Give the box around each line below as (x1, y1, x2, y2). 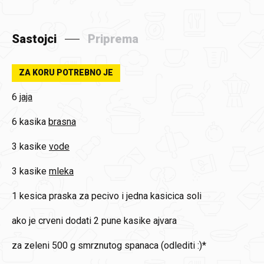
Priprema (88, 32, 138, 46)
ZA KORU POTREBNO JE (19, 68, 113, 77)
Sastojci (12, 32, 57, 46)
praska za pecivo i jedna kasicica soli (49, 190, 202, 202)
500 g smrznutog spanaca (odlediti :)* (52, 240, 206, 251)
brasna (48, 116, 76, 127)
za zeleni (12, 240, 49, 251)
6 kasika (12, 116, 46, 127)
